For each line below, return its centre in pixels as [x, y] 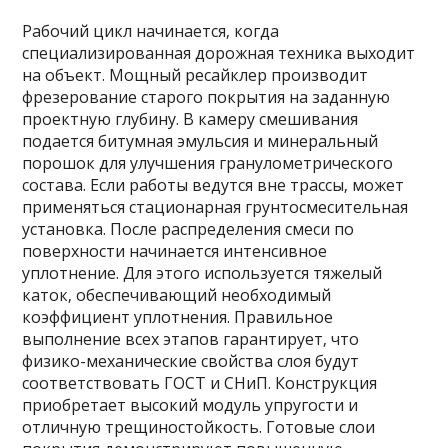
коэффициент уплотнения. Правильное [178, 317]
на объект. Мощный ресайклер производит [195, 75]
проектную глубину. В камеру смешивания [190, 119]
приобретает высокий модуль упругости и [190, 405]
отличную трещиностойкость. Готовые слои [199, 427]
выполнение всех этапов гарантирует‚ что [191, 339]
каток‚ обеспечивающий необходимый [177, 295]
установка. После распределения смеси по [188, 229]
